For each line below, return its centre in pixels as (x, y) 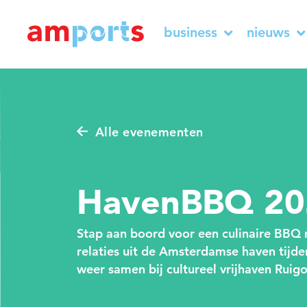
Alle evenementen (149, 132)
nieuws (268, 32)
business (191, 32)
